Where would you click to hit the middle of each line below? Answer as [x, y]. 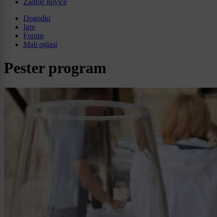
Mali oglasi [40, 44]
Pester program [55, 68]
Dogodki [37, 18]
